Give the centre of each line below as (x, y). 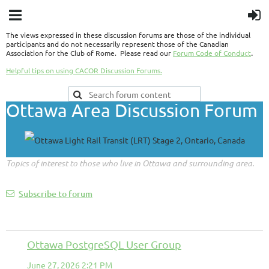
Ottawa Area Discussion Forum (132, 110)
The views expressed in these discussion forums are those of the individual (128, 35)
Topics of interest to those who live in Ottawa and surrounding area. (130, 163)
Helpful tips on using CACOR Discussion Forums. (84, 70)
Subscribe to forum (56, 194)
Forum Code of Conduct (212, 53)
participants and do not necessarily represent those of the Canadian (117, 44)
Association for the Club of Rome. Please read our (89, 53)
